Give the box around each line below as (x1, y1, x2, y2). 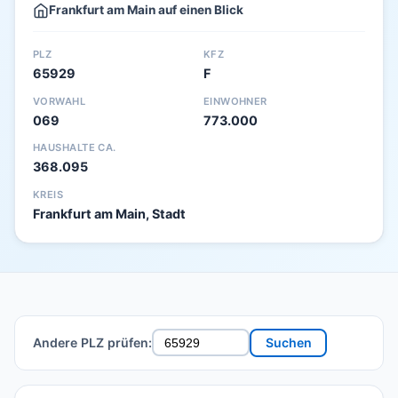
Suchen (265, 335, 312, 351)
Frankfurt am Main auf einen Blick (49, 3, 243, 17)
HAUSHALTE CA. (33, 141, 116, 155)
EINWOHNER (203, 94, 267, 107)
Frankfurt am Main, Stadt (33, 205, 186, 221)
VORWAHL (33, 94, 86, 107)
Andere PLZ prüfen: (33, 335, 152, 351)
